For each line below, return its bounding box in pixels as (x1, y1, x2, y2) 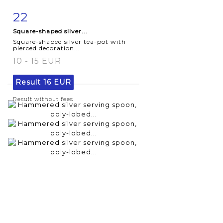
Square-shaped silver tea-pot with (13, 37, 126, 45)
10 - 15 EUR (13, 56, 61, 66)
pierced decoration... (13, 44, 80, 52)
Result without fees (13, 95, 73, 103)
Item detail (23, 10, 66, 19)
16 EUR (43, 77, 71, 87)
